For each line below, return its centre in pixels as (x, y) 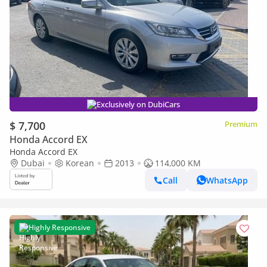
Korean (80, 163)
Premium (241, 124)
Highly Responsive (60, 227)
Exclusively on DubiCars (138, 104)
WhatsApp (227, 180)
